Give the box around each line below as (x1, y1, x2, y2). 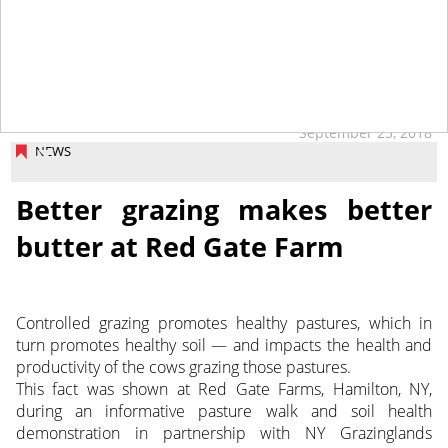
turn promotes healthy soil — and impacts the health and (15, 334, 433, 357)
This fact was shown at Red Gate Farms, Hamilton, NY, (15, 378, 433, 401)
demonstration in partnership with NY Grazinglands (15, 422, 433, 445)
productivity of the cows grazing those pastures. (15, 356, 351, 379)
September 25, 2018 (299, 122, 433, 142)
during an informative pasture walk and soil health (15, 400, 433, 423)
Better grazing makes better (15, 191, 433, 229)
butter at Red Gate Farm (15, 228, 344, 266)
